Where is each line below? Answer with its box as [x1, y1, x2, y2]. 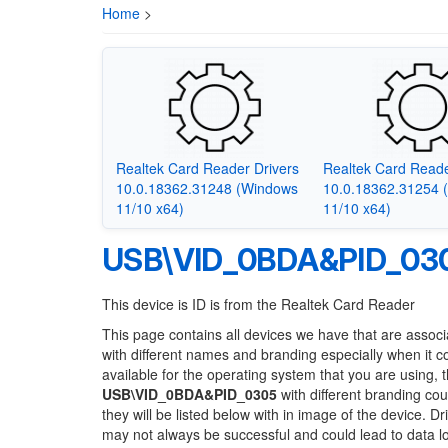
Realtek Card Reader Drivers [115, 157, 299, 178]
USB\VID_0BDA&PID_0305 [102, 384, 277, 404]
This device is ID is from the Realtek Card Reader [102, 294, 415, 314]
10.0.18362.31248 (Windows [115, 177, 298, 198]
